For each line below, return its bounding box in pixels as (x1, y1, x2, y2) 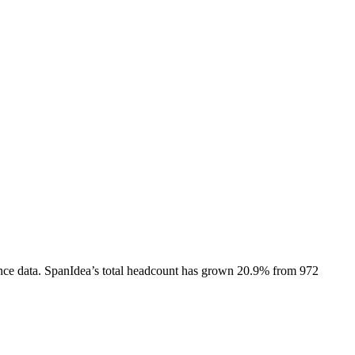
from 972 (269, 263, 319, 277)
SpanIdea (44, 263, 91, 277)
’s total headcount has (91, 263, 201, 277)
